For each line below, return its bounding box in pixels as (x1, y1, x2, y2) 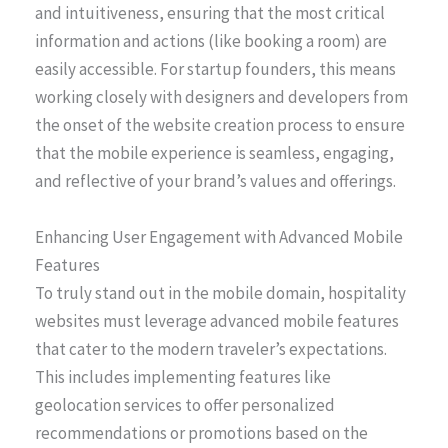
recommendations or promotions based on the (35, 421, 368, 444)
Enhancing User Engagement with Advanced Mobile (35, 225, 403, 248)
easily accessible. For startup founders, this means (35, 58, 396, 81)
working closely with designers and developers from (35, 86, 408, 109)
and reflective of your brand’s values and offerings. (35, 170, 396, 193)
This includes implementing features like (35, 365, 331, 388)
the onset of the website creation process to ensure (35, 114, 405, 137)
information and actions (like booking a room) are (35, 30, 387, 53)
